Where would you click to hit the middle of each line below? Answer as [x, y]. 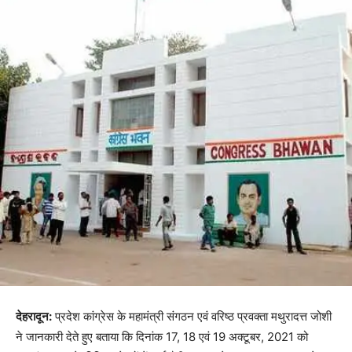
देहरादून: [34, 316]
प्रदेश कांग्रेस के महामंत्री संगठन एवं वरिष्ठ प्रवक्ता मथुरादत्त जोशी [192, 316]
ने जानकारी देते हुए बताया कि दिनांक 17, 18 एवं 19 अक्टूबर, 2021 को [162, 336]
